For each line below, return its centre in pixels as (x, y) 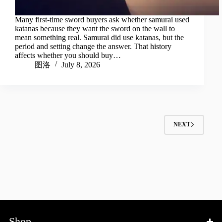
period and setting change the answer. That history (93, 46)
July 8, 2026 (81, 64)
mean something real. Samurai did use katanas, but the (99, 37)
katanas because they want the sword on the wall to (95, 28)
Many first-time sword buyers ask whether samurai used (102, 19)
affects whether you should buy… (68, 55)
